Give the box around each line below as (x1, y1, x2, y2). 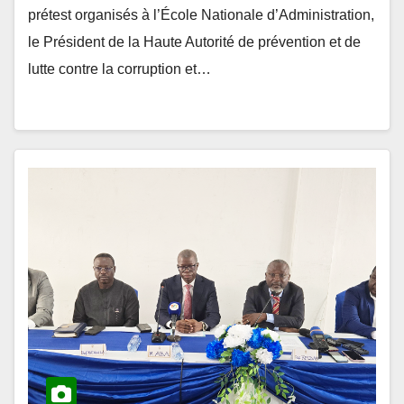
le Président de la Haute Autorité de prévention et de (28, 34, 361, 50)
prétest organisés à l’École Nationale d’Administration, (28, 7, 374, 23)
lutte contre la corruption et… (28, 61, 211, 77)
